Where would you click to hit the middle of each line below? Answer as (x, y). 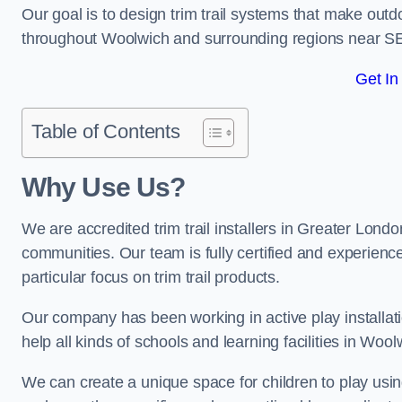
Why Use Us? (104, 187)
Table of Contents (106, 131)
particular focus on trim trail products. (151, 277)
